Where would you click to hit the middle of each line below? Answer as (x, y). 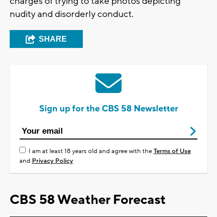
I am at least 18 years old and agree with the (91, 151)
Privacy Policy (53, 161)
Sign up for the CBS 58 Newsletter (108, 109)
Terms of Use (172, 151)
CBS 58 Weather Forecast (88, 200)
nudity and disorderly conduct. (72, 14)
